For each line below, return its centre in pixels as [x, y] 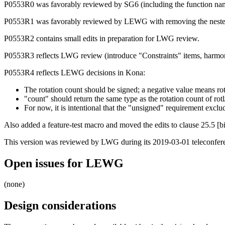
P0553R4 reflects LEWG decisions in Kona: [75, 72]
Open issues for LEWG [64, 163]
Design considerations [60, 206]
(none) [14, 184]
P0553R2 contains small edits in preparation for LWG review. [102, 38]
